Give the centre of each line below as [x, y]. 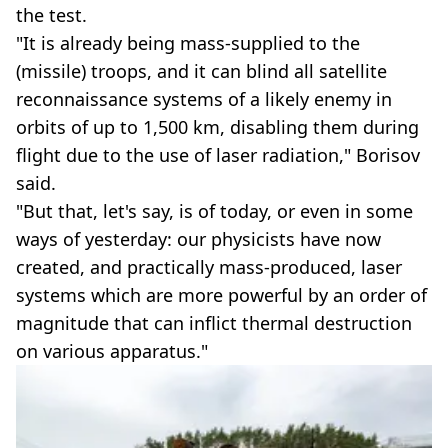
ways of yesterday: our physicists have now [198, 238]
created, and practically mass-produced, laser [209, 266]
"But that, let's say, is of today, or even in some [214, 210]
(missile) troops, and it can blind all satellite [201, 70]
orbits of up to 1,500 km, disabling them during [217, 126]
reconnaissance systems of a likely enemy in [204, 98]
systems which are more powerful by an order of [221, 294]
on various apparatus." [112, 350]
